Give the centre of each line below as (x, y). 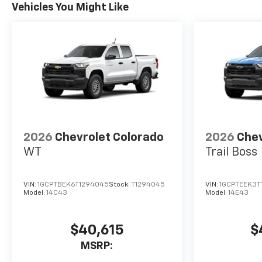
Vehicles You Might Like (70, 7)
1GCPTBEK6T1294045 (73, 185)
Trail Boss (231, 152)
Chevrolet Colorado (109, 137)
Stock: (120, 185)
